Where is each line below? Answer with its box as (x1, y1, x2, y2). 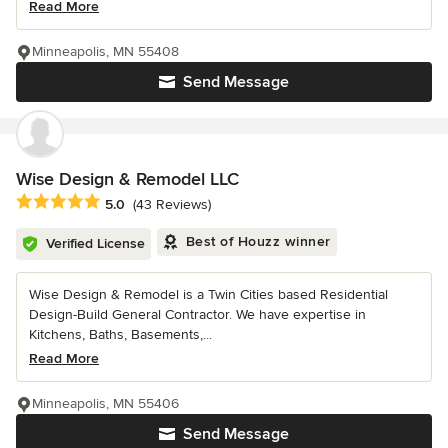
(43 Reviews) (133, 195, 211, 213)
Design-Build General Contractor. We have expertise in (29, 306, 366, 324)
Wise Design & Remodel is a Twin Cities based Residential (29, 286, 388, 304)
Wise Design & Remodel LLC (16, 168, 239, 191)
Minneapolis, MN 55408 (32, 43, 179, 61)
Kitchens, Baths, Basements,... (29, 326, 212, 344)
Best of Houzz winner (185, 233, 331, 251)
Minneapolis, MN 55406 (32, 395, 179, 413)
